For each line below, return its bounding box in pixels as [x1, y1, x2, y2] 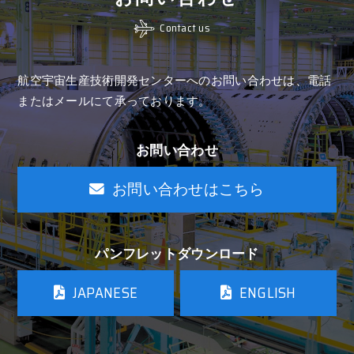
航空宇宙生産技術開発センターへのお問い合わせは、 [17, 73, 307, 87]
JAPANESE [72, 281, 138, 305]
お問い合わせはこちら [111, 178, 265, 201]
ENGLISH [239, 281, 296, 305]
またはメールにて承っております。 [17, 94, 211, 107]
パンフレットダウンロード [95, 247, 259, 262]
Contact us [160, 20, 210, 37]
